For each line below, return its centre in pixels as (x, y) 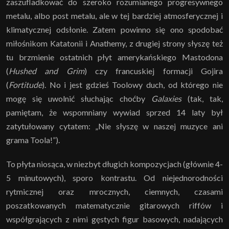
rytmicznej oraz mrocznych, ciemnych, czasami (114, 191)
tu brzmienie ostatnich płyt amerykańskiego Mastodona (114, 57)
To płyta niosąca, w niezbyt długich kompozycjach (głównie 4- (114, 164)
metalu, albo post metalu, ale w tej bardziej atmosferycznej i (114, 15)
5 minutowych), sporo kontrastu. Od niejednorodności (114, 177)
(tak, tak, (202, 98)
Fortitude (25, 84)
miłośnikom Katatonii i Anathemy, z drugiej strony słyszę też (114, 43)
